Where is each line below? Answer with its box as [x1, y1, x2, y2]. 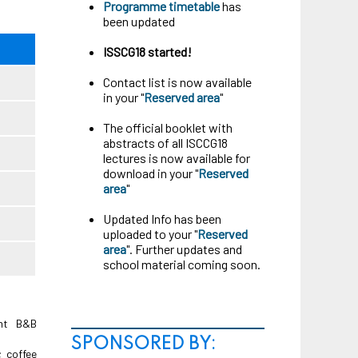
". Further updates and [126, 241, 242, 257]
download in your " [103, 165, 198, 181]
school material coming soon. [103, 257, 261, 272]
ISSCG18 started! [103, 44, 192, 59]
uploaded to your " [103, 226, 197, 241]
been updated [103, 14, 175, 29]
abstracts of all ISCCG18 [103, 135, 228, 150]
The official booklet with [103, 120, 233, 135]
